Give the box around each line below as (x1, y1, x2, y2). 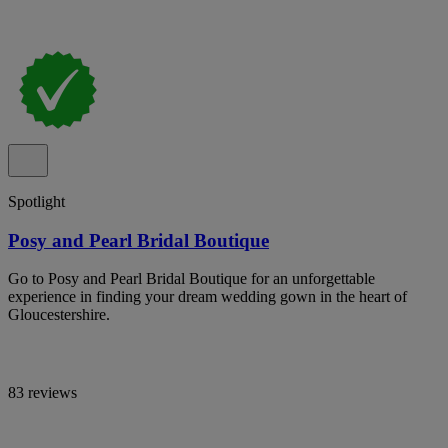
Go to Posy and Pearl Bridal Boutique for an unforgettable (8, 270, 375, 288)
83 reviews (8, 384, 77, 402)
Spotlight (8, 192, 65, 210)
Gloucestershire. (8, 306, 110, 324)
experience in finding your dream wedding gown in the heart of (8, 288, 407, 306)
